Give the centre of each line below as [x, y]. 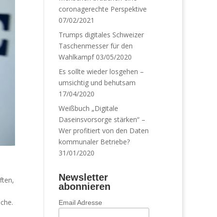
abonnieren [84, 186]
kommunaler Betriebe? [94, 142]
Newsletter [83, 177]
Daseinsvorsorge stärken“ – [102, 119]
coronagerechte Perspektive [102, 9]
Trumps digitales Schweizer [101, 35]
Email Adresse [80, 202]
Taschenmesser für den [95, 46]
